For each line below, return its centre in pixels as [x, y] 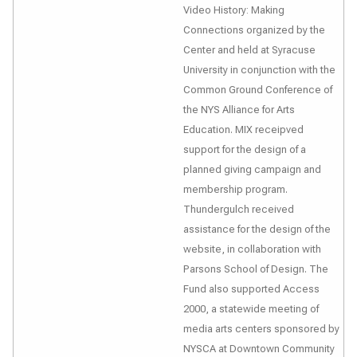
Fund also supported [233, 289]
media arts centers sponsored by [261, 329]
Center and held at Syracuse [249, 50]
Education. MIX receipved [243, 129]
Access [301, 289]
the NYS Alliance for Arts [239, 110]
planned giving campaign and [252, 169]
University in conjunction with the [259, 70]
